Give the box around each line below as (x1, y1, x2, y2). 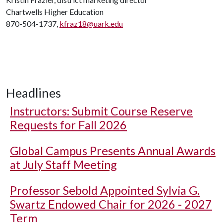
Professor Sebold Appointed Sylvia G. (10, 183, 200, 197)
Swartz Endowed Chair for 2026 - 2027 (10, 197, 212, 211)
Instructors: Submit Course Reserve (10, 104, 193, 118)
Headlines (6, 85, 61, 100)
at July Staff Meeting (10, 158, 117, 171)
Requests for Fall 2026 (10, 118, 127, 132)
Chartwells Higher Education (6, 7, 104, 16)
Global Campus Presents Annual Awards (10, 144, 216, 158)
